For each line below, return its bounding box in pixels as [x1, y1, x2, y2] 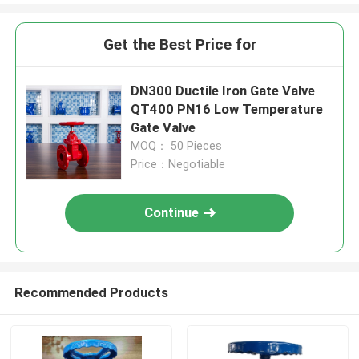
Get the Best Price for [103, 35, 256, 54]
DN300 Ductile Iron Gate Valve [131, 83, 316, 99]
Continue [144, 204, 200, 221]
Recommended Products [14, 284, 168, 301]
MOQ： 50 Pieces [131, 139, 223, 153]
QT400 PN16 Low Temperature [131, 101, 324, 118]
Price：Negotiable [131, 158, 226, 171]
